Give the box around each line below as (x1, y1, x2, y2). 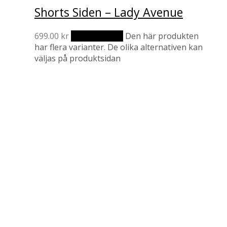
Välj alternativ (71, 30, 123, 42)
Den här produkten (125, 30, 199, 42)
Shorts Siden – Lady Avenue (34, 4, 183, 21)
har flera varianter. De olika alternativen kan (34, 41, 203, 53)
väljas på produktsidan (34, 52, 121, 64)
